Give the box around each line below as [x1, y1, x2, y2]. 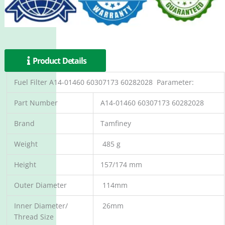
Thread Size [14, 212, 54, 222]
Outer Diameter [14, 180, 67, 190]
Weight [14, 139, 38, 149]
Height [14, 160, 36, 170]
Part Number [14, 98, 58, 108]
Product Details [33, 55, 86, 67]
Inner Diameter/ [14, 201, 68, 211]
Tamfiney [100, 119, 131, 129]
